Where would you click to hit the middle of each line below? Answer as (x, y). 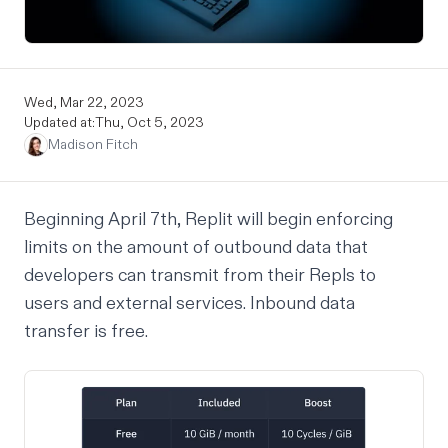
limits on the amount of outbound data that (196, 247)
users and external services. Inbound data (189, 303)
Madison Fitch (93, 144)
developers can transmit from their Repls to (200, 275)
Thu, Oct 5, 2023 (149, 122)
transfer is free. (86, 331)
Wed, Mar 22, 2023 (84, 102)
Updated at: (59, 122)
